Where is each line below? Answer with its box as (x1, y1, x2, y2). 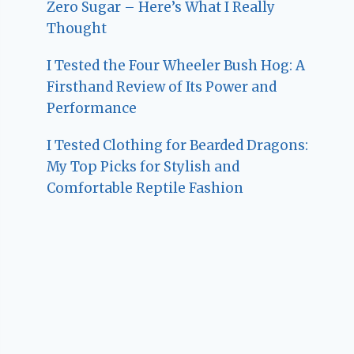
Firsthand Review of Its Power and (47, 78, 277, 96)
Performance (47, 100, 137, 118)
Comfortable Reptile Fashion (47, 179, 244, 198)
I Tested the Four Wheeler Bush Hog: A (47, 57, 306, 75)
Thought (47, 20, 107, 38)
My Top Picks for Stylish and (47, 158, 240, 176)
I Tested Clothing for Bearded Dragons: (47, 137, 309, 155)
